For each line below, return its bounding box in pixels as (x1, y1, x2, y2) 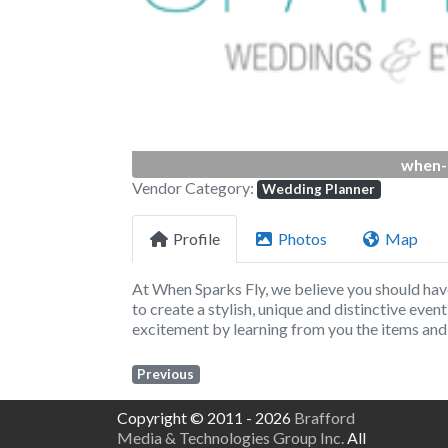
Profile (173, 229, 220, 249)
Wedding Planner (262, 180, 376, 197)
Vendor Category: (132, 177, 257, 197)
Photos (278, 229, 327, 249)
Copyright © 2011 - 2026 (117, 408, 294, 428)
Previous (137, 365, 195, 382)
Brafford (294, 408, 355, 428)
